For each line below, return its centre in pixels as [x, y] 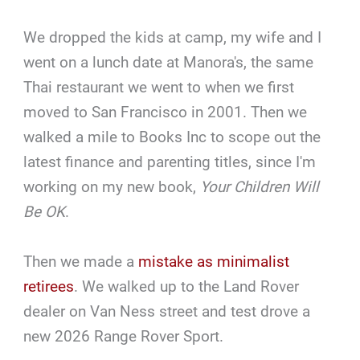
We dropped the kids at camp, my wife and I [173, 38]
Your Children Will [260, 187]
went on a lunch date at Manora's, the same [169, 63]
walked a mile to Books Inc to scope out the [172, 137]
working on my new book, [112, 187]
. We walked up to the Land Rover [187, 286]
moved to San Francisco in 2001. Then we [166, 112]
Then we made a [81, 261]
